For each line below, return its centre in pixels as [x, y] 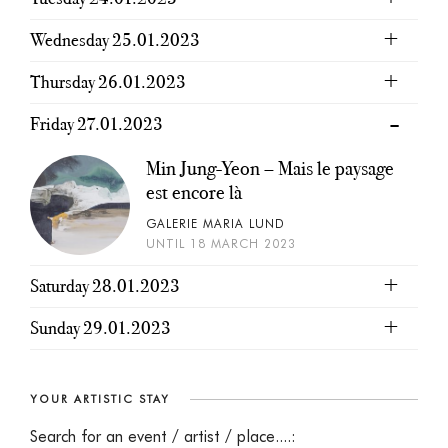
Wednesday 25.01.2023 [115, 40]
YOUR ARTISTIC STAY [100, 399]
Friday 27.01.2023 [96, 124]
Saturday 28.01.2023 [105, 286]
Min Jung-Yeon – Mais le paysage [270, 168]
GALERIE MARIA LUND [215, 224]
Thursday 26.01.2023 [108, 82]
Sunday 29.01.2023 [100, 328]
